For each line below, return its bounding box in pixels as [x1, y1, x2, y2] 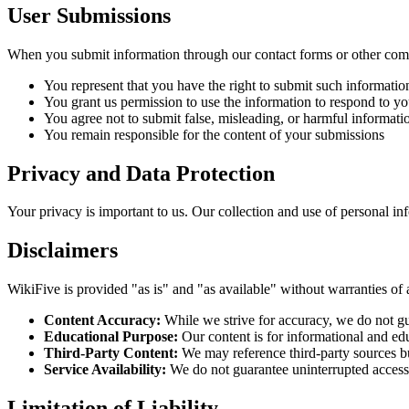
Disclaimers [7, 238, 118, 263]
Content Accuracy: [44, 312, 161, 329]
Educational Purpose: [44, 329, 178, 345]
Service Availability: [44, 362, 166, 378]
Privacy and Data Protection [7, 161, 275, 185]
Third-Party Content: [44, 345, 178, 362]
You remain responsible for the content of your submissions [44, 126, 384, 142]
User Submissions [7, 3, 171, 27]
